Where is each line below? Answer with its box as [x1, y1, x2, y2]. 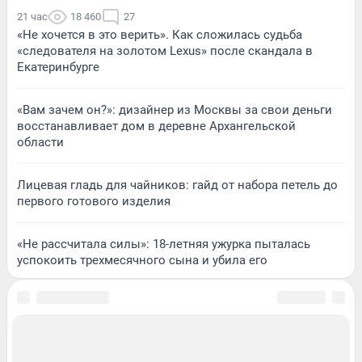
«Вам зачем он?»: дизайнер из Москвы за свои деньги [17, 102, 332, 117]
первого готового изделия [17, 193, 170, 208]
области [17, 134, 64, 149]
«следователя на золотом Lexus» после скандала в [17, 43, 313, 58]
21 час [17, 10, 48, 23]
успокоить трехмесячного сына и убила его [17, 252, 267, 267]
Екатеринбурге [17, 59, 99, 74]
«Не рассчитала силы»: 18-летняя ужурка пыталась [17, 236, 310, 251]
